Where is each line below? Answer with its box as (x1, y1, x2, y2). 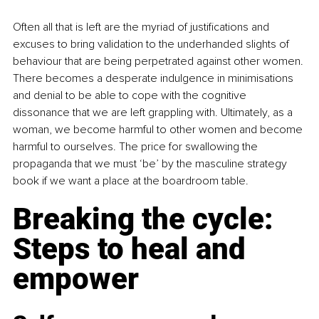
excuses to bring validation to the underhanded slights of (13, 36, 292, 51)
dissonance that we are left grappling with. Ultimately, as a (13, 105, 296, 120)
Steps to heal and (13, 231, 253, 266)
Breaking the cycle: (13, 201, 281, 236)
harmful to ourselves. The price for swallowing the (13, 139, 261, 154)
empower (13, 261, 139, 296)
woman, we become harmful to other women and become (13, 122, 305, 137)
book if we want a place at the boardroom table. (13, 173, 249, 188)
